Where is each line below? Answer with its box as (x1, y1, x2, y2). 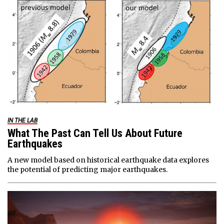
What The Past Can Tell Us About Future (7, 126, 182, 139)
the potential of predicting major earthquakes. (7, 164, 167, 174)
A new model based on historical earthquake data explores (7, 155, 209, 164)
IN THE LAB (7, 116, 37, 124)
